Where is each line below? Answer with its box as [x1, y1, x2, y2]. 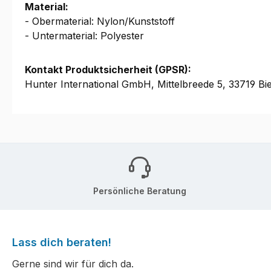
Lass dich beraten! [12, 236, 111, 249]
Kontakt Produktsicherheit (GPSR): [25, 64, 191, 76]
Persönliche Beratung [93, 185, 186, 196]
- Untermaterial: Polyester [25, 30, 144, 42]
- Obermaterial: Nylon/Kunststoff [25, 15, 175, 28]
